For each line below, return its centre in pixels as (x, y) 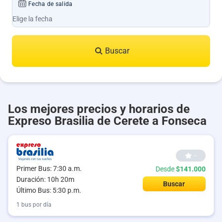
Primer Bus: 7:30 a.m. (49, 169)
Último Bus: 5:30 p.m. (49, 191)
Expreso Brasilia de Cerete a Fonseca (107, 121)
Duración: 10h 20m (45, 180)
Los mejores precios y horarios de (99, 109)
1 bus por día (34, 205)
